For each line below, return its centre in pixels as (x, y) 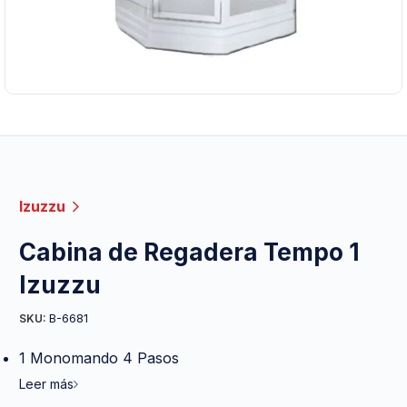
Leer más (46, 383)
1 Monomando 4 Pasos (99, 357)
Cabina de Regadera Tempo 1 (189, 252)
